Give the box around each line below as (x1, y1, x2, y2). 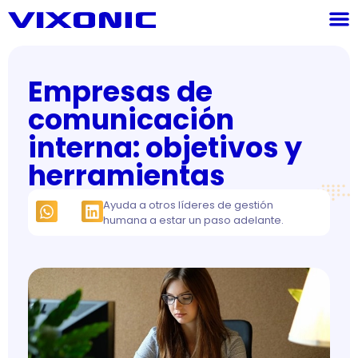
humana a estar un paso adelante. (103, 213, 284, 228)
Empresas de (28, 72, 213, 111)
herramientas (28, 156, 225, 195)
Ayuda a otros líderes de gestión (103, 197, 273, 213)
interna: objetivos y (28, 128, 302, 167)
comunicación (28, 100, 234, 139)
